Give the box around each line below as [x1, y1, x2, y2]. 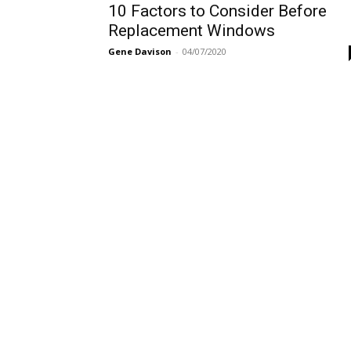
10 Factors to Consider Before [108, 2, 327, 20]
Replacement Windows [108, 21, 275, 40]
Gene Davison [108, 45, 172, 57]
